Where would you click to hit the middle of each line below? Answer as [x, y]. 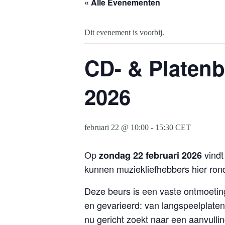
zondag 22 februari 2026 [150, 155]
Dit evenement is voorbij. [124, 32]
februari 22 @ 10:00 [117, 127]
